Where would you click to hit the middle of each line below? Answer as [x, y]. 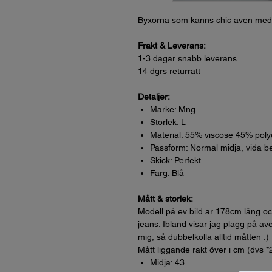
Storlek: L [168, 122]
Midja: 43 [167, 262]
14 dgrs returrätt [169, 71]
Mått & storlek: [165, 199]
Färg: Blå [167, 173]
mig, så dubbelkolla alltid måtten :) [203, 237]
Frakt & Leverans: [172, 46]
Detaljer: [154, 97]
